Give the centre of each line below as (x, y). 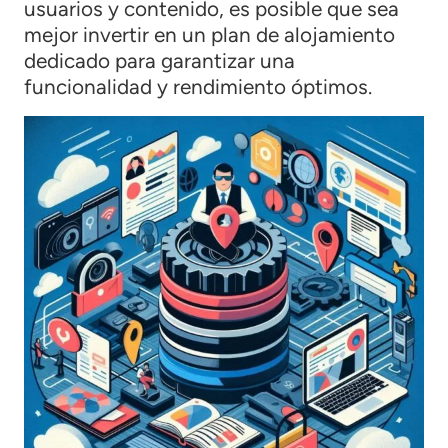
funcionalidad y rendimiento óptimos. (198, 86)
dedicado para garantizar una (159, 60)
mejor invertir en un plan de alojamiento (209, 34)
